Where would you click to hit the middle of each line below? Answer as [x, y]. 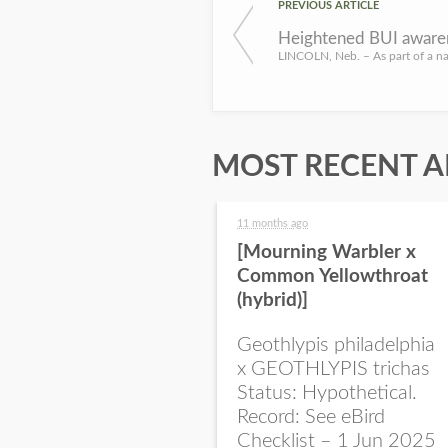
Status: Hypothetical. [327, 393]
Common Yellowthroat [332, 276]
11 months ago [272, 223]
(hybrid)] [272, 300]
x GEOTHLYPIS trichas [333, 369]
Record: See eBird [311, 417]
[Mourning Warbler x [326, 252]
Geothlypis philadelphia [336, 345]
